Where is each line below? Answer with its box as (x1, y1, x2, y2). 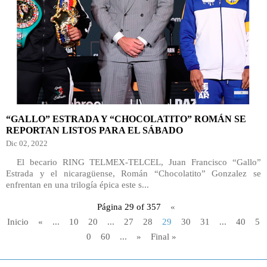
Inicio (7, 217, 29, 226)
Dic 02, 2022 (6, 139, 48, 148)
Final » (150, 232, 176, 241)
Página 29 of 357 (97, 202, 161, 212)
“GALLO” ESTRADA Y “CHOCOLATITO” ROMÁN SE (6, 114, 246, 124)
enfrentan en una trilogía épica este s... (6, 180, 149, 190)
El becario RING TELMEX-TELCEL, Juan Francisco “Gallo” (6, 157, 261, 167)
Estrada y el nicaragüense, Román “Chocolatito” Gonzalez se (6, 169, 261, 178)
